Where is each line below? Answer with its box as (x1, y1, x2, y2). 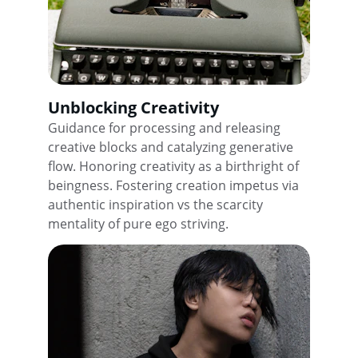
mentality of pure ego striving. (48, 214, 229, 233)
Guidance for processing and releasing (48, 118, 284, 137)
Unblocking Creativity (48, 96, 219, 118)
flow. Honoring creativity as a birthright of (48, 157, 302, 175)
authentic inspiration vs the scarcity (48, 195, 266, 213)
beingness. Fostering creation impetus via (48, 176, 302, 194)
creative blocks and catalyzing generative (48, 137, 296, 156)
